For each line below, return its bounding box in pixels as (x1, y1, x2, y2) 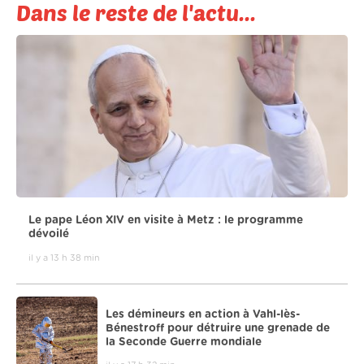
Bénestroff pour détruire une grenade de (106, 322, 330, 334)
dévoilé (28, 228, 69, 240)
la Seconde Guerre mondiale (106, 336, 262, 348)
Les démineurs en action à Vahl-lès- (106, 308, 300, 320)
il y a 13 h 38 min (28, 253, 100, 262)
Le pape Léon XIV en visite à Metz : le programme (28, 214, 303, 227)
